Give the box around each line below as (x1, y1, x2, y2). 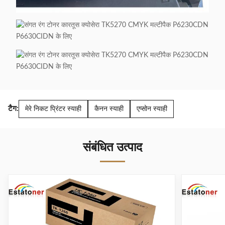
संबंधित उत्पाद (83, 141, 142, 154)
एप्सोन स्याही (137, 105, 167, 113)
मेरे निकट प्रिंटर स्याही (25, 105, 81, 113)
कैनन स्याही (94, 105, 124, 113)
